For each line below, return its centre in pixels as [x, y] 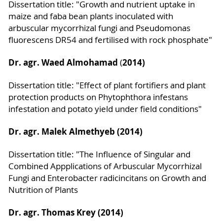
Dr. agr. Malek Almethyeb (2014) [75, 131]
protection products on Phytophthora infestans [98, 97]
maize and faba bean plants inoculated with [91, 16]
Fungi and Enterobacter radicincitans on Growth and [107, 178]
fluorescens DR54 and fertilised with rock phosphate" [110, 40]
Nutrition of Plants [43, 190]
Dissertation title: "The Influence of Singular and [99, 154]
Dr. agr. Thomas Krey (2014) [66, 212]
